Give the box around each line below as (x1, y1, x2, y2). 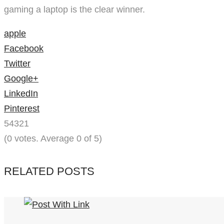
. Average (36, 133, 76, 143)
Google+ (4, 73, 38, 83)
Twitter (4, 58, 30, 68)
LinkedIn (4, 88, 38, 98)
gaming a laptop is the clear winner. (4, 4, 145, 14)
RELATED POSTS (4, 165, 94, 178)
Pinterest (4, 103, 39, 113)
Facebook (4, 43, 43, 53)
